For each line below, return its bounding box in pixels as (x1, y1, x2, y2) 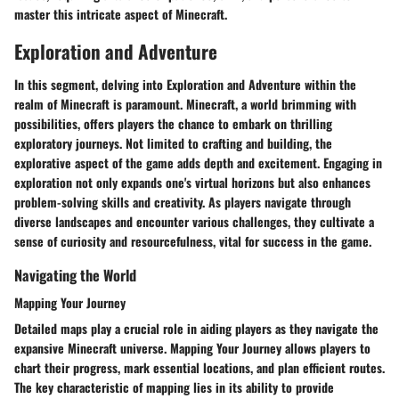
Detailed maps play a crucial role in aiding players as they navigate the (14, 319, 379, 338)
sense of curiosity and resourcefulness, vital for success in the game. (14, 232, 371, 251)
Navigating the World (14, 264, 136, 287)
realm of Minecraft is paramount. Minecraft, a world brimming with (14, 94, 356, 114)
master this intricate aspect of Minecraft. (14, 4, 227, 23)
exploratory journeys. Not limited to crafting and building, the (14, 134, 332, 153)
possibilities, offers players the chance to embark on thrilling (14, 114, 332, 134)
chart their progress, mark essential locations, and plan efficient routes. (14, 358, 385, 378)
